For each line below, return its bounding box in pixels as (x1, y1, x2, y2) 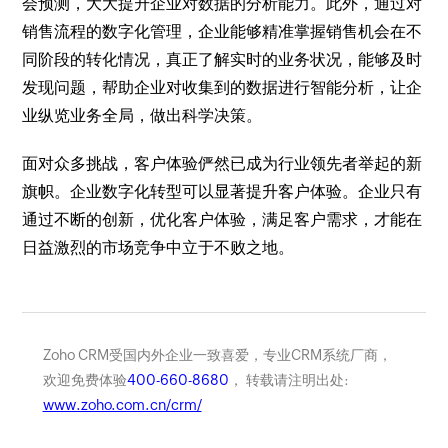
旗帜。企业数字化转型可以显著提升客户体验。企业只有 (22, 182, 423, 201)
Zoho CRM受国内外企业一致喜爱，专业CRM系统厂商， (42, 347, 392, 363)
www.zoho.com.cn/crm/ (42, 397, 202, 413)
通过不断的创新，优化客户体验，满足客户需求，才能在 (22, 210, 423, 229)
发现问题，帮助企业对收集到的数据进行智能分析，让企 (22, 78, 423, 97)
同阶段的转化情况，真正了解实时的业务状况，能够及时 (22, 50, 423, 69)
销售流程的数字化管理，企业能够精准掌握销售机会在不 (22, 22, 423, 41)
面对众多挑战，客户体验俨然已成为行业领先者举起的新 (22, 154, 423, 173)
